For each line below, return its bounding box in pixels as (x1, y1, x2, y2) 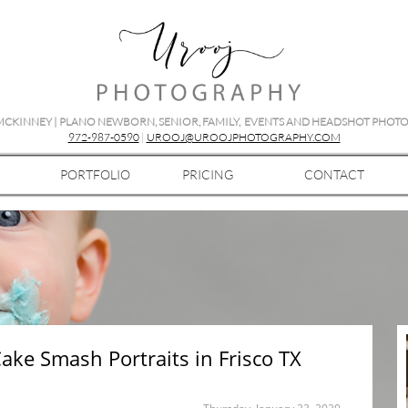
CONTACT (304, 167, 364, 182)
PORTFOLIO (60, 167, 130, 182)
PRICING (182, 167, 233, 182)
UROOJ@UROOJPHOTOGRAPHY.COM (146, 130, 341, 144)
